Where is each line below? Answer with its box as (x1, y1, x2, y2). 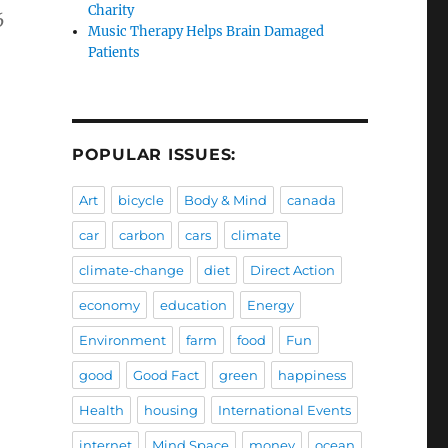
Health (78, 402, 124, 419)
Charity (88, 2, 135, 20)
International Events (217, 402, 351, 419)
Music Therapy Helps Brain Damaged (88, 23, 325, 41)
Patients (88, 44, 141, 62)
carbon (118, 227, 165, 244)
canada (286, 192, 336, 209)
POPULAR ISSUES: (71, 145, 237, 165)
